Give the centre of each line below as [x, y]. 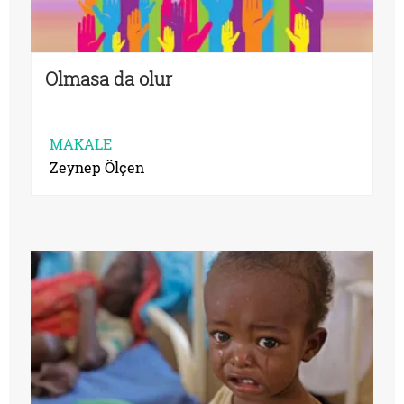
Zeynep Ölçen [97, 167]
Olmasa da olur [109, 78]
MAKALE [81, 143]
